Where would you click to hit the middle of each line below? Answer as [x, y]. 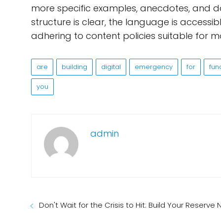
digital [111, 67]
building [74, 67]
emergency [154, 67]
